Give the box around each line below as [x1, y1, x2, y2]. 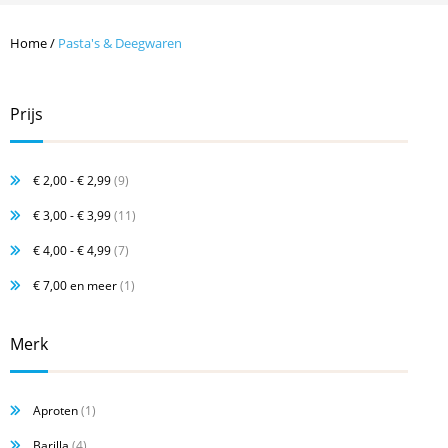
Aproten [33, 402, 78, 419]
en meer [67, 277, 117, 294]
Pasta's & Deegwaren [58, 34, 182, 52]
